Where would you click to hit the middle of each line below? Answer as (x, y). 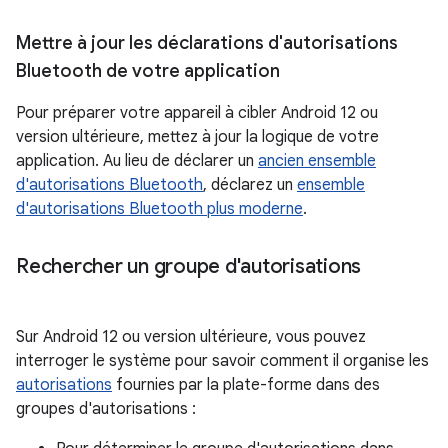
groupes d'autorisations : (106, 408)
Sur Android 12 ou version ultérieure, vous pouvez (191, 336)
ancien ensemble (317, 160)
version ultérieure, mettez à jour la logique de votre (197, 136)
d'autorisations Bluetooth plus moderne (159, 208)
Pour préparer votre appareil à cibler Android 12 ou (197, 112)
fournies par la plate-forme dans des (246, 384)
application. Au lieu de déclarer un (137, 160)
